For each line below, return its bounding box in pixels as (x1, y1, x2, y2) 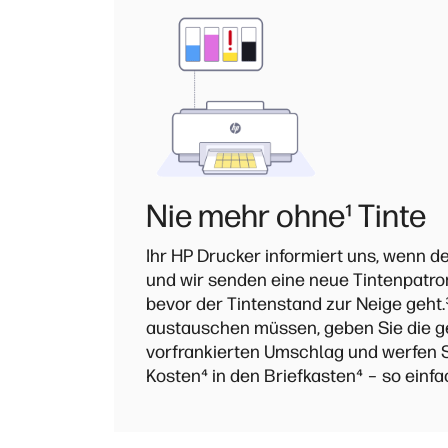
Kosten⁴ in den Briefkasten (146, 365, 356, 387)
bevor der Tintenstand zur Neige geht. (146, 293, 445, 315)
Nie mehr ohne (146, 197, 345, 235)
